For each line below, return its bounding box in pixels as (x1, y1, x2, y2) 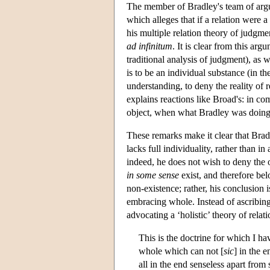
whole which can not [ (139, 245, 224, 256)
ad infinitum (127, 40, 172, 51)
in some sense (127, 169, 179, 180)
